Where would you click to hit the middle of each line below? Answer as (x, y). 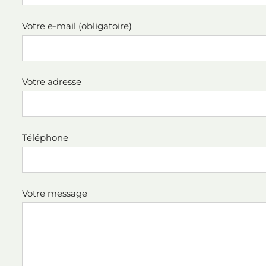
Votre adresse (52, 82)
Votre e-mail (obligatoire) (77, 26)
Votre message (55, 193)
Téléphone (45, 137)
